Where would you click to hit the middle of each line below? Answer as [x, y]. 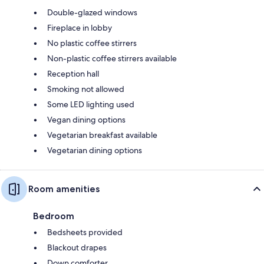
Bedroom [54, 216]
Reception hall [73, 73]
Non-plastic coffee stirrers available [112, 58]
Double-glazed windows [92, 12]
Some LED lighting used [91, 104]
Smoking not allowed [86, 89]
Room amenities [64, 189]
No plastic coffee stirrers [92, 43]
